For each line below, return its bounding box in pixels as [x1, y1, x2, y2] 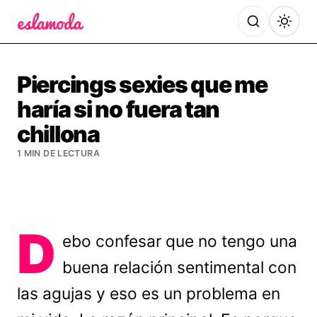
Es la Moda [16, 32, 79, 47]
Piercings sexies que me [17, 71, 267, 98]
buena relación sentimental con [62, 258, 297, 277]
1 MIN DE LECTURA [17, 148, 100, 158]
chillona [17, 120, 100, 148]
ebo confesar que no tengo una [62, 231, 298, 251]
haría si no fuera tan [17, 96, 220, 123]
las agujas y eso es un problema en [17, 284, 280, 304]
